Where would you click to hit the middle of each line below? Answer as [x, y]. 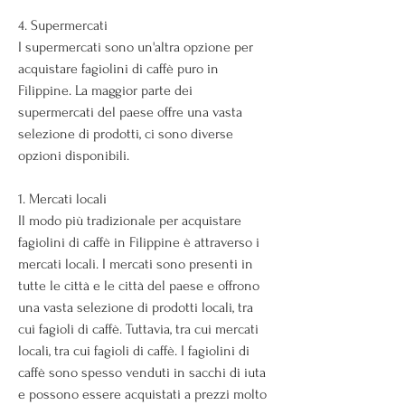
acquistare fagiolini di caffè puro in [118, 68]
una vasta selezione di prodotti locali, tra [136, 307]
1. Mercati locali [62, 198]
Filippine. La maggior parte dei [105, 90]
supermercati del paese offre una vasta [130, 112]
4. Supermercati [63, 25]
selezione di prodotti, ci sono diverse [126, 133]
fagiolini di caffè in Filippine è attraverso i [139, 242]
